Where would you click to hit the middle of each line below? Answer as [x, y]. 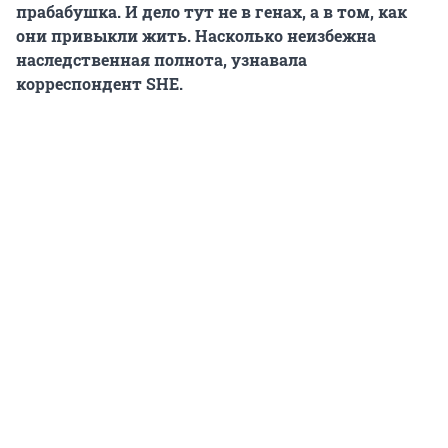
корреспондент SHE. [99, 83]
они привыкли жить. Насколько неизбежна [196, 35]
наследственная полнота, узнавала [161, 59]
